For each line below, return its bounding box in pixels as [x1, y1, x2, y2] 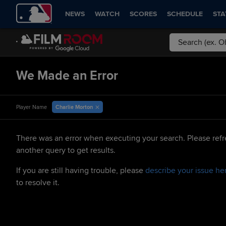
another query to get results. [16, 145, 116, 155]
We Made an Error [16, 68, 118, 83]
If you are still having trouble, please [16, 165, 145, 176]
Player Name [16, 104, 47, 110]
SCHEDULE [167, 10, 203, 18]
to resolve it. [16, 178, 60, 188]
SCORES [130, 10, 157, 18]
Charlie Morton [55, 103, 93, 110]
